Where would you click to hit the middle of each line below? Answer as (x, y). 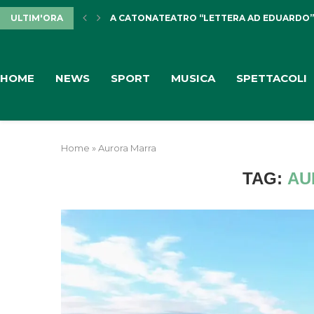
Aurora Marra (127, 148)
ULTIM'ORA (37, 18)
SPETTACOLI (272, 78)
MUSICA (193, 78)
